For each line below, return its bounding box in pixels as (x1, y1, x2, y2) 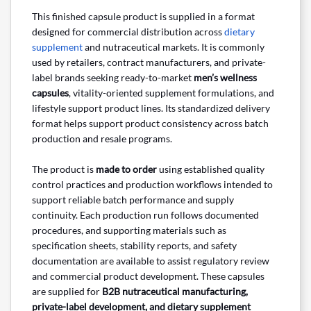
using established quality (157, 163, 264, 176)
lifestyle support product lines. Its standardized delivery (32, 102, 270, 115)
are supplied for (32, 285, 102, 298)
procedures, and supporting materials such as (32, 224, 226, 237)
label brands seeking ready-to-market (32, 72, 194, 84)
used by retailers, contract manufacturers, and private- (32, 56, 266, 69)
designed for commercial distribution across (32, 26, 224, 38)
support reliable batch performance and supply (32, 194, 234, 206)
